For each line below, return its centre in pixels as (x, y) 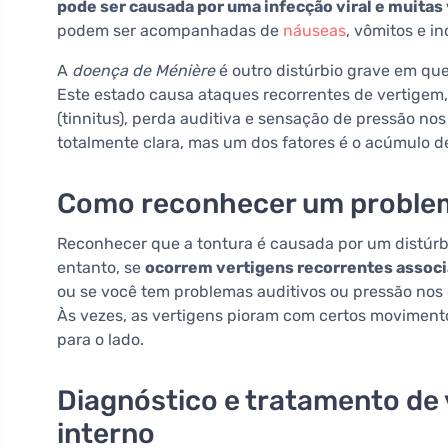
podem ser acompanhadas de (170, 31)
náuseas (314, 31)
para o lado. (100, 340)
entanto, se (101, 268)
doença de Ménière (143, 71)
